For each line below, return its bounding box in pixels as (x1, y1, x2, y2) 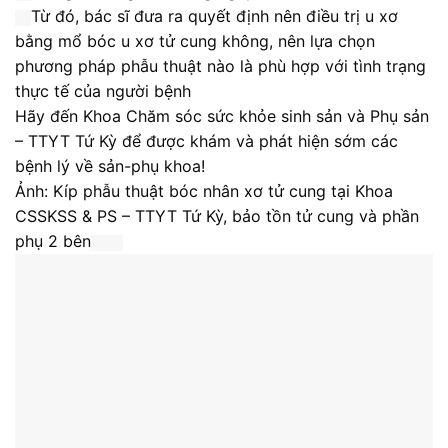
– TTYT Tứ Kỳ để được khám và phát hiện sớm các (15, 131, 398, 151)
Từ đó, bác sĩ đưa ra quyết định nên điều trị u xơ (31, 6, 398, 26)
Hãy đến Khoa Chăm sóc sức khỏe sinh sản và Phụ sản (15, 106, 429, 126)
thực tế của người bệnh (15, 81, 191, 101)
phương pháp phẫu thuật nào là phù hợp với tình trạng (15, 56, 426, 76)
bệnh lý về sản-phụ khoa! (15, 156, 205, 176)
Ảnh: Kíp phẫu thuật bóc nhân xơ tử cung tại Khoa (15, 181, 393, 201)
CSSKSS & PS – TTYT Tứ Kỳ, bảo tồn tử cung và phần (15, 206, 419, 226)
